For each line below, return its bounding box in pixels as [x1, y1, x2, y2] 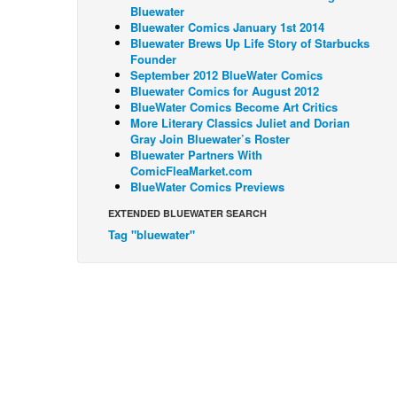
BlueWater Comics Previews [130, 178, 284, 196]
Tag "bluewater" [108, 226, 195, 244]
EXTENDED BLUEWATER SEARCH [108, 206, 267, 221]
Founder [130, 51, 176, 68]
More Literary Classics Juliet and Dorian [130, 114, 350, 132]
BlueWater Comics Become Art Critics [130, 98, 338, 116]
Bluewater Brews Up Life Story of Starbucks [130, 35, 370, 52]
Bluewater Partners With [130, 146, 262, 164]
